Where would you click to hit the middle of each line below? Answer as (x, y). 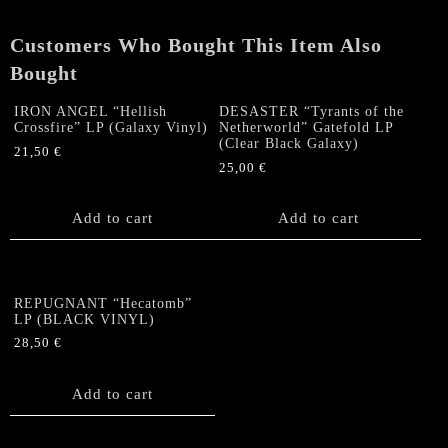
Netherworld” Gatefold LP (306, 127)
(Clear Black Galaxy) (289, 143)
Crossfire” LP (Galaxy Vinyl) (111, 127)
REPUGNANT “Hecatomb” (103, 303)
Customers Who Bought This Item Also (196, 45)
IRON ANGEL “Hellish (90, 111)
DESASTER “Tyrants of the (312, 111)
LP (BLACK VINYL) (84, 319)
